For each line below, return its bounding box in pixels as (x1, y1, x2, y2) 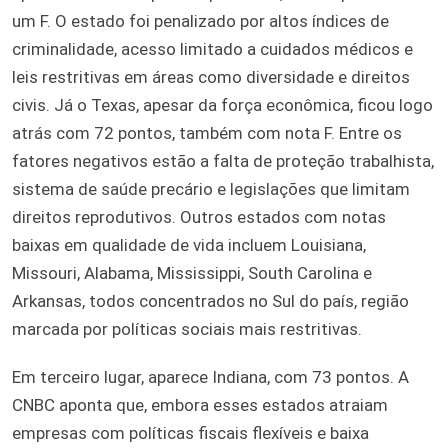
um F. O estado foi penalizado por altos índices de (12, 10, 389, 31)
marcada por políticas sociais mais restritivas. (12, 318, 362, 339)
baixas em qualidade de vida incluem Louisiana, (12, 234, 366, 255)
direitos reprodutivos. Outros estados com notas (12, 206, 386, 227)
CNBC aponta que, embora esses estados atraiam (12, 394, 388, 415)
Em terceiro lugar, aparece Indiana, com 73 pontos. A (12, 366, 409, 387)
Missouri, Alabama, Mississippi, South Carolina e (12, 262, 372, 283)
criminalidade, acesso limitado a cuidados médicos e (12, 38, 413, 59)
